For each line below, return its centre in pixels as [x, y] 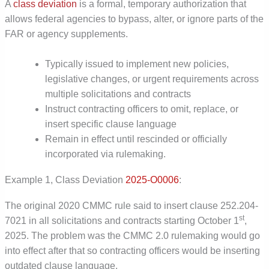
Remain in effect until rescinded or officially [136, 139]
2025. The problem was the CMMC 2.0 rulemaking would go [133, 236]
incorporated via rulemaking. [105, 154]
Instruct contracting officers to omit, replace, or [141, 109]
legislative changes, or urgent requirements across [152, 79]
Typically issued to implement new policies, [137, 64]
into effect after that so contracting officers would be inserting [133, 251]
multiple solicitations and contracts [118, 94]
